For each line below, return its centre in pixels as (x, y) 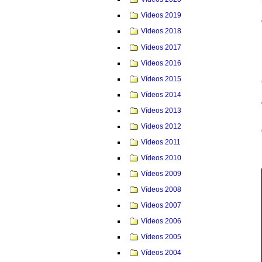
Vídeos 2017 (161, 47)
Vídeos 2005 (161, 237)
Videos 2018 (161, 31)
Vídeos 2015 (161, 79)
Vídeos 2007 (161, 205)
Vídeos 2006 (161, 221)
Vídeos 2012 (161, 126)
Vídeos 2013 (161, 110)
